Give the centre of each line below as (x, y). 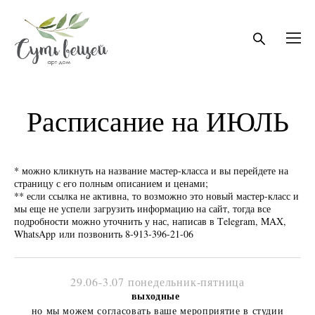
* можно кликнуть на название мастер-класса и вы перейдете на (151, 170)
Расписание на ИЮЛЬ (157, 122)
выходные (157, 295)
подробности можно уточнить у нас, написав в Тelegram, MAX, (150, 221)
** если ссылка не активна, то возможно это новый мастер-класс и (156, 195)
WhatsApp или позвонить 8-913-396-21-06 (104, 233)
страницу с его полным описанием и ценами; (111, 183)
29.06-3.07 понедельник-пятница (157, 281)
